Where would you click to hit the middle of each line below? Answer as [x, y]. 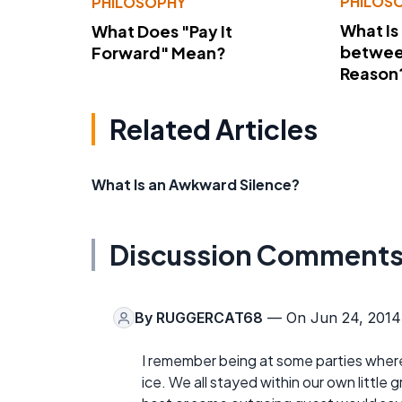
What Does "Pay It [162, 31]
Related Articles [214, 129]
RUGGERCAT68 [210, 318]
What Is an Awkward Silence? [196, 184]
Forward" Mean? [159, 52]
